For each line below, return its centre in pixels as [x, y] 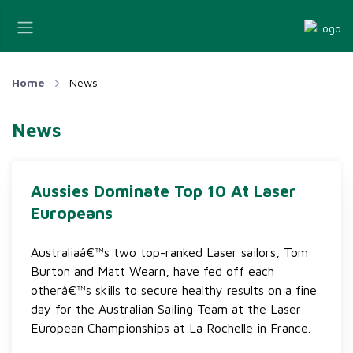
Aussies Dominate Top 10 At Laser [163, 191]
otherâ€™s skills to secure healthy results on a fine [174, 290]
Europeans [72, 213]
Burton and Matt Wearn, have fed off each [152, 271]
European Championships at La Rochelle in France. [171, 328]
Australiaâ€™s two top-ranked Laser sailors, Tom [169, 252]
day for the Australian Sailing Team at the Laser [166, 309]
